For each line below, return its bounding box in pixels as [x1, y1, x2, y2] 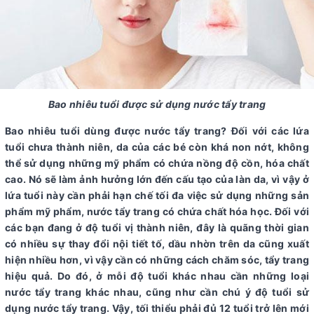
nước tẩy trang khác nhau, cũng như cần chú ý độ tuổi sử [5, 285, 309, 298]
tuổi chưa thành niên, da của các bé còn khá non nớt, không [5, 140, 309, 153]
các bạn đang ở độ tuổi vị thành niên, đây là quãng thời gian [5, 221, 309, 233]
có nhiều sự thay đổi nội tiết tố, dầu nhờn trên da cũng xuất [5, 237, 309, 250]
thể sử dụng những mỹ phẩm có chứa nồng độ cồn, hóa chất [5, 156, 309, 169]
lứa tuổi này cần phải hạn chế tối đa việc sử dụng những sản [5, 189, 309, 201]
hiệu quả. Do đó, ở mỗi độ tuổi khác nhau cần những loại [5, 269, 309, 282]
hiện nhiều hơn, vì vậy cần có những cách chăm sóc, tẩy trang [5, 253, 309, 266]
